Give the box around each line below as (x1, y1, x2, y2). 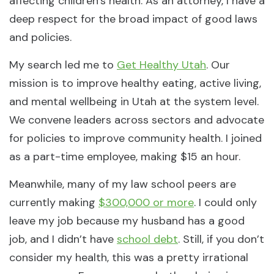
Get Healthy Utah (117, 57, 206, 72)
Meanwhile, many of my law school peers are (9, 177, 236, 191)
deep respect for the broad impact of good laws (9, 12, 257, 26)
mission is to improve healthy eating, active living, (9, 76, 261, 91)
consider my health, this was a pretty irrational (9, 250, 248, 265)
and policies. (9, 30, 72, 45)
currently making (9, 195, 98, 210)
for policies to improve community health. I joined (9, 131, 262, 146)
